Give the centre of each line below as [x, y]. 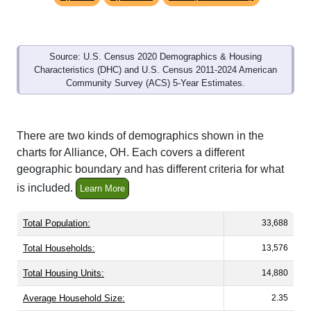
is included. [46, 172]
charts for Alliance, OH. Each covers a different [131, 137]
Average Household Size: [74, 283]
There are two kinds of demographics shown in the [140, 121]
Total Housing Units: [64, 258]
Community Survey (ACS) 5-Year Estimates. [155, 68]
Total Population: [57, 208]
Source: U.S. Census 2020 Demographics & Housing [155, 42]
